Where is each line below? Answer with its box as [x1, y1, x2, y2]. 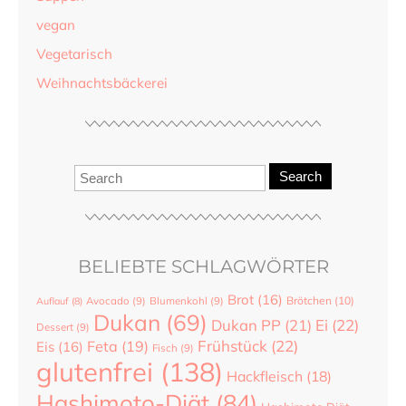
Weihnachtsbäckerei [36, 74, 168, 92]
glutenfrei [36, 355, 153, 389]
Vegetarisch [36, 45, 112, 63]
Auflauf [36, 295, 69, 308]
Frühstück [198, 336, 267, 356]
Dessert [36, 321, 73, 334]
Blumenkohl [150, 295, 208, 308]
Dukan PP [211, 315, 281, 335]
